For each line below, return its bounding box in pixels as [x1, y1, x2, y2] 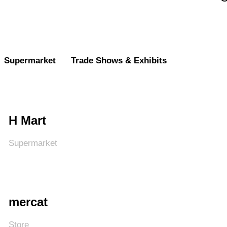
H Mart [8, 113, 46, 127]
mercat [8, 195, 48, 209]
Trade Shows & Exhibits [71, 56, 167, 65]
